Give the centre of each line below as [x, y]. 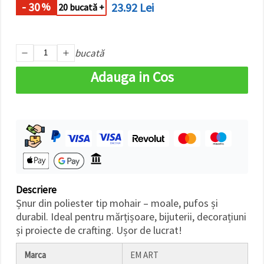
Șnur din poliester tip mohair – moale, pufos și [117, 203]
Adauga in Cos [132, 77]
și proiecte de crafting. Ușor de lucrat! [99, 230]
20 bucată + [81, 7]
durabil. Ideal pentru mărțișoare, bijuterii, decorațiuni [131, 216]
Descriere [36, 189]
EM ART [143, 255]
